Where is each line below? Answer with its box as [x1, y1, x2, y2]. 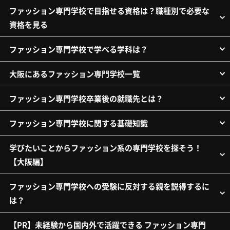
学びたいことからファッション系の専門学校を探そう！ [9, 142, 202, 154]
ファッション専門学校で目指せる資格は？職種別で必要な [9, 5, 209, 16]
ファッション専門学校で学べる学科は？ [9, 44, 148, 55]
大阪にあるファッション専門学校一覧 [9, 68, 140, 80]
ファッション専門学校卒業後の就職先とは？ [9, 93, 163, 104]
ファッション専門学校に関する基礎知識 [9, 118, 148, 129]
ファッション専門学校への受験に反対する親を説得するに [9, 181, 209, 192]
